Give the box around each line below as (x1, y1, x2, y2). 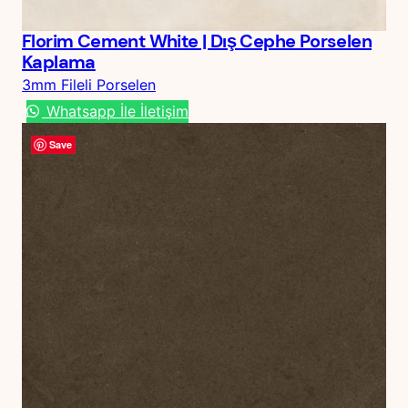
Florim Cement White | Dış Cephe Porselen (22, 29, 372, 54)
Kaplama (22, 50, 96, 75)
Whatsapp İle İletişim (42, 102, 189, 121)
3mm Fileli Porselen (22, 76, 156, 95)
